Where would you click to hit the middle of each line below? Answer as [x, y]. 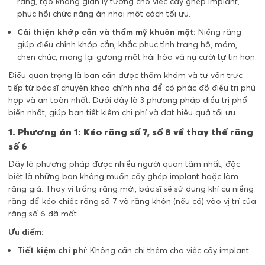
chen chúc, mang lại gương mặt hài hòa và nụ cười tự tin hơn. [137, 56]
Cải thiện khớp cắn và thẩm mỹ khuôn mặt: [106, 32]
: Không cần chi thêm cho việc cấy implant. [168, 250]
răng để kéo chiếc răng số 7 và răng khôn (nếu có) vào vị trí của [132, 201]
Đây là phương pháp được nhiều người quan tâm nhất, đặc [124, 164]
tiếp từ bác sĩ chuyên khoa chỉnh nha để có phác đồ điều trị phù [132, 87]
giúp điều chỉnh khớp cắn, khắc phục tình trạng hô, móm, [127, 44]
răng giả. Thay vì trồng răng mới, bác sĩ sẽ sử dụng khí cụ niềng [131, 188]
